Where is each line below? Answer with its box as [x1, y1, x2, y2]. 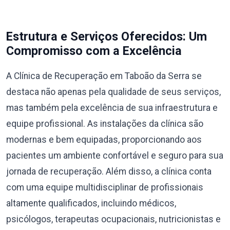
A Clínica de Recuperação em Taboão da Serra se [6, 71, 202, 81]
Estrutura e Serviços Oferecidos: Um [6, 29, 207, 44]
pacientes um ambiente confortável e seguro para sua [6, 150, 223, 161]
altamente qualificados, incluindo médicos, [6, 198, 176, 208]
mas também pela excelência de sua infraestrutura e [6, 103, 218, 113]
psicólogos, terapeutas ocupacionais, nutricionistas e [6, 214, 221, 224]
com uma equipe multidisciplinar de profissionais [6, 182, 203, 193]
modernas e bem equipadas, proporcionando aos [6, 135, 202, 145]
